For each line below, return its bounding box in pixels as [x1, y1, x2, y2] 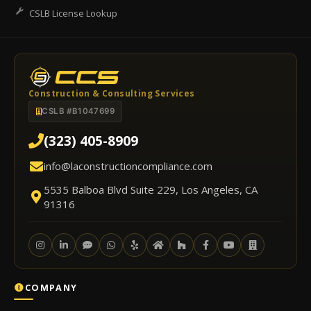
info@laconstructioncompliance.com [44, 158, 212, 173]
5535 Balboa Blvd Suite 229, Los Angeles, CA [44, 182, 258, 196]
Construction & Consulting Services [28, 87, 195, 99]
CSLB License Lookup [29, 7, 117, 19]
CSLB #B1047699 [42, 106, 115, 116]
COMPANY [25, 281, 78, 294]
